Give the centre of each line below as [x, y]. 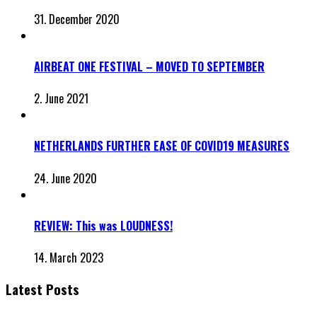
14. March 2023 [69, 258]
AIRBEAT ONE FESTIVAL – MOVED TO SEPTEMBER [149, 66]
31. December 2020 [77, 19]
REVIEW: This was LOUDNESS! [103, 225]
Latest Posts [42, 289]
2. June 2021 [61, 99]
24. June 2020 [65, 178]
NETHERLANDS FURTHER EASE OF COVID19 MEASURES [162, 146]
